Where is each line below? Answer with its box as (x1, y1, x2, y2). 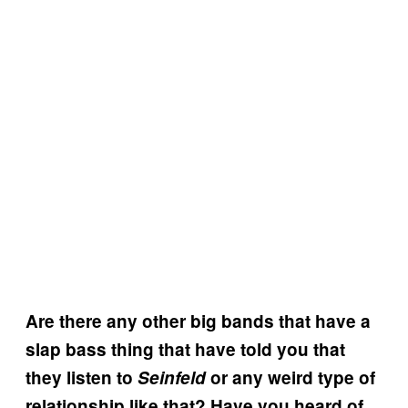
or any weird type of (206, 364, 375, 390)
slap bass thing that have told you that (25, 336, 345, 362)
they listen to (25, 364, 138, 390)
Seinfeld (138, 364, 206, 390)
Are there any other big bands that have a (25, 308, 371, 333)
